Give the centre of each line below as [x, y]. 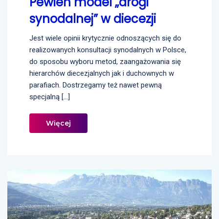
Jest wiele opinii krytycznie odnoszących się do [105, 38]
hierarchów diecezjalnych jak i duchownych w [102, 73]
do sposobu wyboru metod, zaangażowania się [105, 61]
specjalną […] [50, 97]
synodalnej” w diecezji [93, 19]
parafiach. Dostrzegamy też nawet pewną [96, 85]
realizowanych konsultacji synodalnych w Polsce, [108, 50]
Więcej [58, 123]
